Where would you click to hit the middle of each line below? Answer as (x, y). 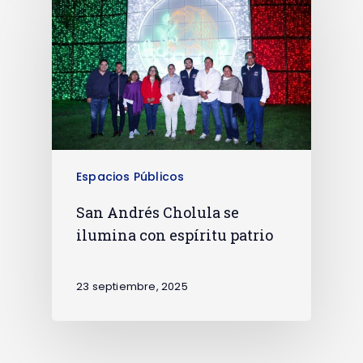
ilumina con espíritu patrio (175, 235)
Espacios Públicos (130, 177)
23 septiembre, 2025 (132, 286)
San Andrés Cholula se (158, 213)
